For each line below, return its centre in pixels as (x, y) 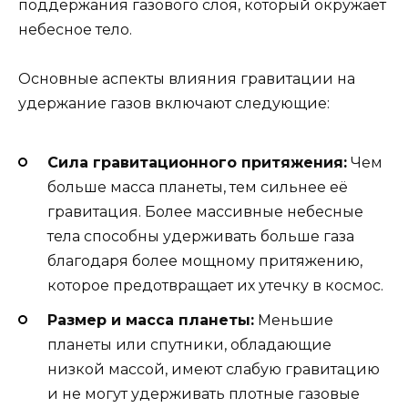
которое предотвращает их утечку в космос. (215, 286)
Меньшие (294, 321)
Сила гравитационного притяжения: (197, 163)
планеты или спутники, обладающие (189, 345)
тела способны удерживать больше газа (201, 237)
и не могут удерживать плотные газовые (204, 394)
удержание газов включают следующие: (174, 103)
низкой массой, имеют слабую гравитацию (214, 370)
